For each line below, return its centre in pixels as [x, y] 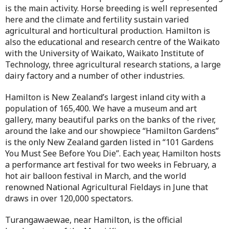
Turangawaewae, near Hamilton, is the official [94, 220]
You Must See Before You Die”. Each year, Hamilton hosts [113, 153]
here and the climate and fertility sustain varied [97, 19]
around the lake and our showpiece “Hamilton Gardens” [112, 131]
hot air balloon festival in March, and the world [96, 176]
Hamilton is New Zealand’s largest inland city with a [105, 97]
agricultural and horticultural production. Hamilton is [108, 31]
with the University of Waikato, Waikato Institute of [105, 53]
